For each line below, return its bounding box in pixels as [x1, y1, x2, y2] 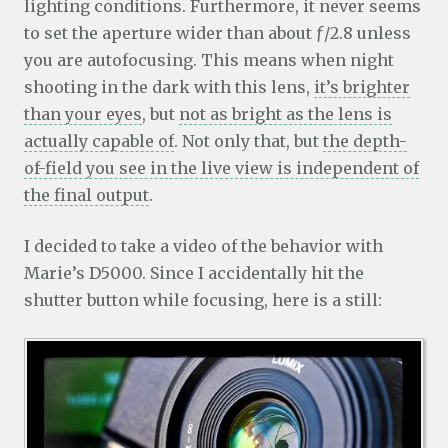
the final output [24, 185, 149, 206]
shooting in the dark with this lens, [24, 77, 314, 98]
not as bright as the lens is [179, 104, 392, 125]
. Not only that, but [174, 131, 323, 152]
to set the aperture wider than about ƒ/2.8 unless [24, 23, 411, 44]
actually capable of [24, 131, 174, 152]
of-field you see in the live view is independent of [24, 158, 419, 179]
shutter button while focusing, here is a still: [24, 290, 382, 311]
